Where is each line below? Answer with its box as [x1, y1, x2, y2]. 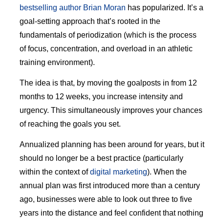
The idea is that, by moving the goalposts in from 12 [20, 79, 197, 87]
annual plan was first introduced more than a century [20, 181, 200, 190]
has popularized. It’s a [126, 3, 203, 12]
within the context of [20, 168, 90, 176]
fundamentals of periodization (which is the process [20, 30, 197, 39]
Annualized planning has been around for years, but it [20, 140, 204, 149]
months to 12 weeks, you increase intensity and [20, 92, 183, 101]
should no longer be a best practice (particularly [20, 154, 183, 163]
